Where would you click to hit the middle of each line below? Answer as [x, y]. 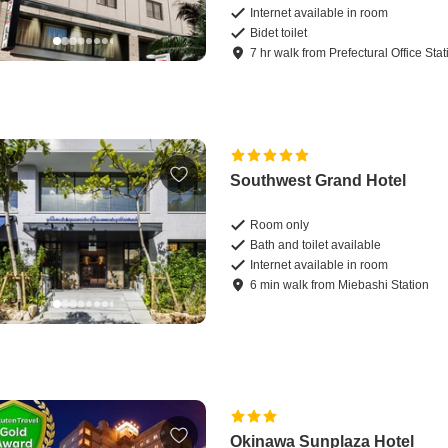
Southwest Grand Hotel [318, 181]
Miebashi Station [384, 285]
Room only [280, 225]
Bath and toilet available [316, 245]
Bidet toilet [279, 33]
